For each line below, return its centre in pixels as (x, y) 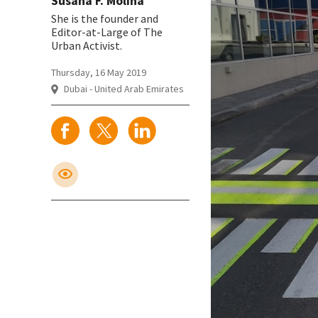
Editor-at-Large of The (107, 32)
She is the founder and (105, 19)
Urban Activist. (87, 46)
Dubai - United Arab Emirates (123, 89)
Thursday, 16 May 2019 (99, 73)
